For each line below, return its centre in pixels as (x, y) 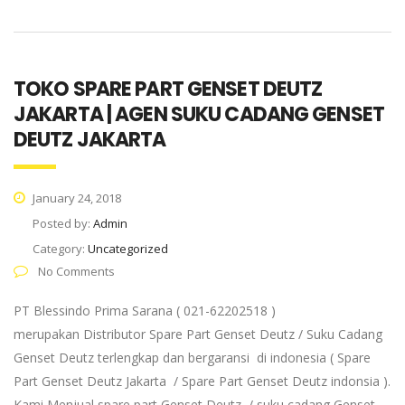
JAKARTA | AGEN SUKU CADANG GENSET (199, 114)
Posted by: (63, 223)
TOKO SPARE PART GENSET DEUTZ (168, 89)
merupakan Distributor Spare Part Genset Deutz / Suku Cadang (198, 334)
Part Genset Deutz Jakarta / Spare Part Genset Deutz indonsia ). (202, 381)
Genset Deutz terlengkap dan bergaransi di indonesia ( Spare (192, 358)
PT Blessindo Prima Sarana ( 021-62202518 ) (145, 311)
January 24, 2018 (75, 198)
